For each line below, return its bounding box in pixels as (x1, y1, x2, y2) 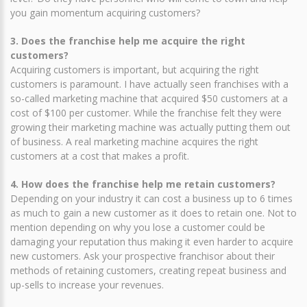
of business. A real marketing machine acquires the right (10, 135, 258, 148)
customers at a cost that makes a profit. (10, 149, 189, 162)
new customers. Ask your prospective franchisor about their (10, 249, 275, 262)
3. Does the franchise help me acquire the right (10, 34, 245, 47)
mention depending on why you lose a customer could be (10, 221, 265, 234)
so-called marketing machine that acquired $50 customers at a (10, 92, 288, 105)
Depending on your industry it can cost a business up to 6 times (10, 192, 293, 205)
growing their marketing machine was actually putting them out (10, 121, 291, 134)
